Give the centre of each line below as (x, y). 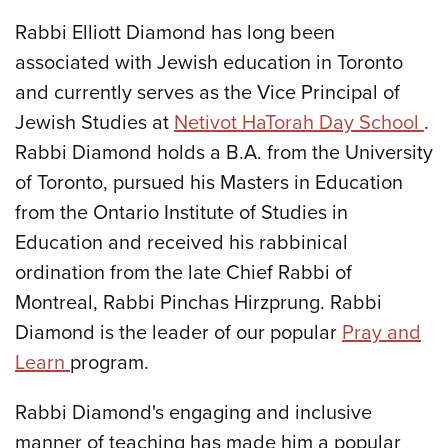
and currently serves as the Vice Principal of (207, 92)
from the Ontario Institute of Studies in (181, 212)
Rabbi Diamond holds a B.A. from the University (224, 152)
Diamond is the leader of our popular (178, 332)
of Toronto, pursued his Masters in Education (209, 182)
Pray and (381, 332)
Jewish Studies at (94, 122)
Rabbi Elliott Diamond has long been (175, 32)
